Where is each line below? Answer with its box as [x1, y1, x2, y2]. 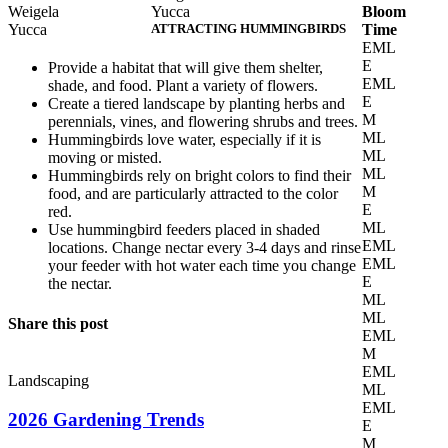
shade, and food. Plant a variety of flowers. [48, 77, 318, 95]
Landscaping [8, 372, 89, 390]
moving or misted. [48, 149, 162, 167]
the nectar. [48, 275, 112, 293]
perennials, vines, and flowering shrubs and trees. [48, 113, 358, 131]
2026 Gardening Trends [8, 408, 204, 430]
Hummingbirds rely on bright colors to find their [48, 167, 351, 185]
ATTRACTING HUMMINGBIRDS [150, 21, 346, 37]
